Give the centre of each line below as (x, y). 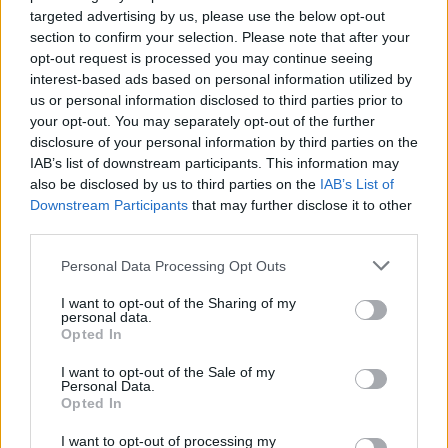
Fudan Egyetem (98, 291)
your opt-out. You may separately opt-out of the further (202, 121)
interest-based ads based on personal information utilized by (221, 79)
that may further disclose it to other (300, 205)
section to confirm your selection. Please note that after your (220, 37)
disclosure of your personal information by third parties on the (224, 142)
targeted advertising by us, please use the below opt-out (207, 16)
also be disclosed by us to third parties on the (175, 184)
